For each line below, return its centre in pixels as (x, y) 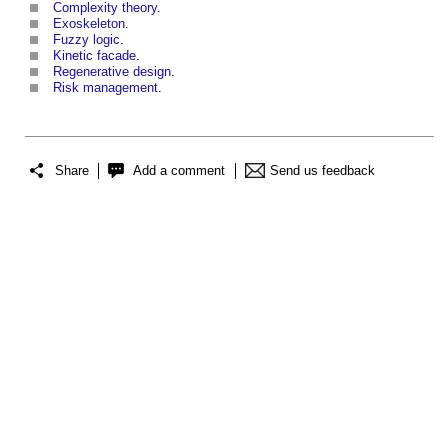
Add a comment (179, 171)
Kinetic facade (94, 55)
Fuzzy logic (86, 39)
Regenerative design (112, 71)
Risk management (105, 87)
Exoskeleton (89, 23)
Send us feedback (322, 171)
